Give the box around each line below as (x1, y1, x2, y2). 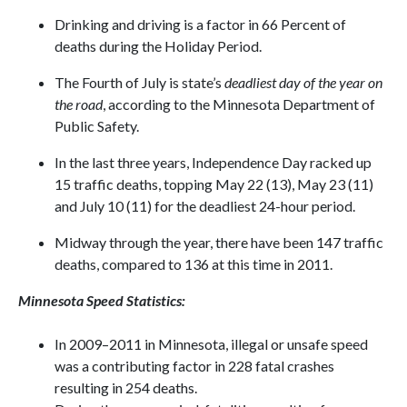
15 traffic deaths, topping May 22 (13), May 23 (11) (55, 175, 373, 193)
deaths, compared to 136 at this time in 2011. (55, 255, 335, 273)
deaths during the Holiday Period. (55, 37, 262, 55)
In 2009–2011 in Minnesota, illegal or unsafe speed (55, 335, 368, 352)
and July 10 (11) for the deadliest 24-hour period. (55, 197, 358, 214)
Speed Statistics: (84, 292, 185, 309)
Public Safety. (55, 117, 142, 134)
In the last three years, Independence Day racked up (55, 154, 372, 171)
